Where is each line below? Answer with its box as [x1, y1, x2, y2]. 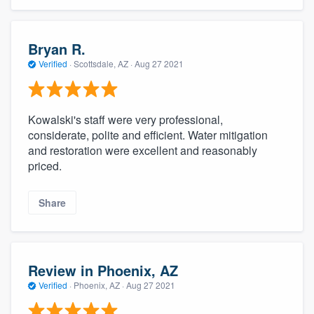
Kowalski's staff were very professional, [28, 111, 223, 128]
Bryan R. [28, 38, 86, 59]
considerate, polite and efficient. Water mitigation [28, 127, 268, 144]
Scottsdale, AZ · [71, 57, 135, 69]
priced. [28, 158, 62, 175]
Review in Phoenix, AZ [28, 259, 178, 280]
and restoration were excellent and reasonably [28, 142, 257, 159]
